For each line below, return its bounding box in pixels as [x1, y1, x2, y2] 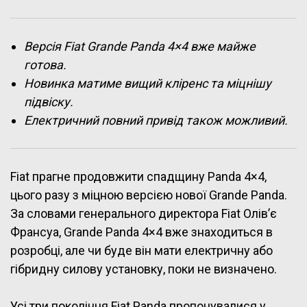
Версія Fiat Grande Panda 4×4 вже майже [24, 38, 256, 53]
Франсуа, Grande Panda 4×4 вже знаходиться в [10, 224, 273, 239]
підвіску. [24, 94, 73, 109]
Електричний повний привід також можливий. [24, 112, 288, 127]
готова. [24, 57, 66, 72]
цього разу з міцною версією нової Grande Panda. [10, 187, 287, 202]
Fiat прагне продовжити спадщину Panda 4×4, [10, 169, 267, 184]
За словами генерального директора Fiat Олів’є [10, 206, 277, 221]
